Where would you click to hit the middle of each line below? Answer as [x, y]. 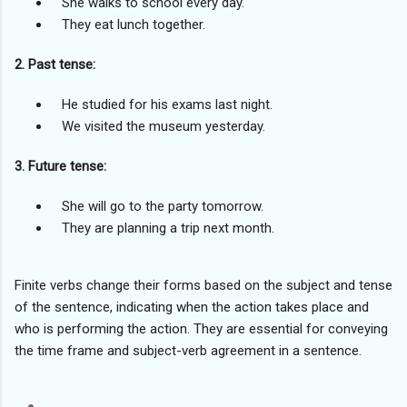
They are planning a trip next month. [163, 228]
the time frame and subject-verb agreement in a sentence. [188, 350]
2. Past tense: [55, 64]
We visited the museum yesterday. [158, 126]
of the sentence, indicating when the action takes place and [192, 307]
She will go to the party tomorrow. [157, 206]
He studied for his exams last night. [162, 104]
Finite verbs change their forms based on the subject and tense [203, 285]
